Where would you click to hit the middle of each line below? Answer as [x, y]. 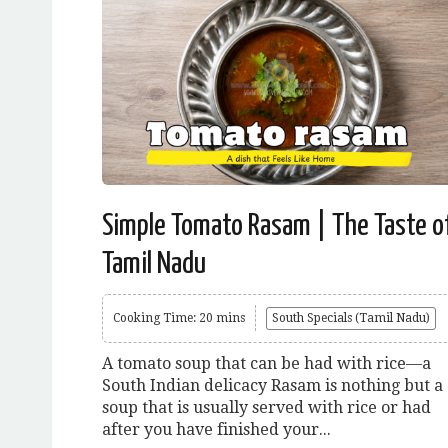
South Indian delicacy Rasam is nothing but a [272, 385]
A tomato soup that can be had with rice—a [266, 363]
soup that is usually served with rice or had [266, 407]
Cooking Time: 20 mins [179, 317]
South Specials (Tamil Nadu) [351, 317]
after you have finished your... [216, 429]
